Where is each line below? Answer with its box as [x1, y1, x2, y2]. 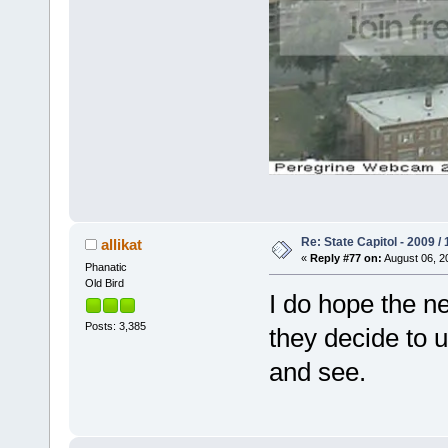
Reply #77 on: [309, 252, 382, 265]
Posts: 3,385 [84, 319, 146, 332]
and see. [268, 357, 366, 388]
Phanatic [84, 261, 127, 274]
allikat [101, 236, 143, 254]
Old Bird [84, 277, 124, 290]
